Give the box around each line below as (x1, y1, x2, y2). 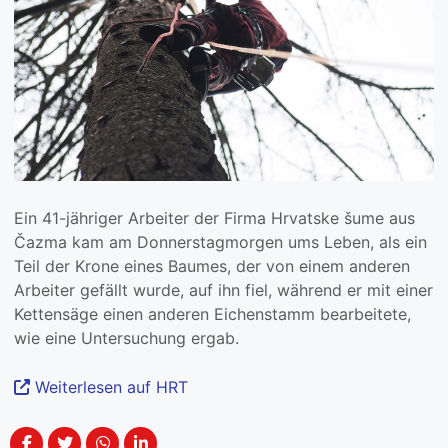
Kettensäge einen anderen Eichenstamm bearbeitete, (14, 304, 411, 325)
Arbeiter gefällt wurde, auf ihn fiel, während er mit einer (14, 280, 433, 301)
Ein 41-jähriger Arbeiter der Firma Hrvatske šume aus (14, 208, 415, 229)
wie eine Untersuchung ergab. (14, 328, 239, 349)
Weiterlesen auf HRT (30, 377, 188, 398)
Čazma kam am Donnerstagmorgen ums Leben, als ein (14, 232, 427, 253)
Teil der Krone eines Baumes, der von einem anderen (14, 256, 410, 277)
